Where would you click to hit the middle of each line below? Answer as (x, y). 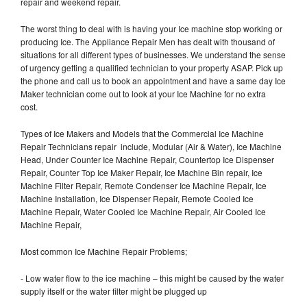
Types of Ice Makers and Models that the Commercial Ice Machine (142, 133)
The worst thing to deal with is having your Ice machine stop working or (151, 28)
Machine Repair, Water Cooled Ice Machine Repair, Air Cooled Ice (143, 211)
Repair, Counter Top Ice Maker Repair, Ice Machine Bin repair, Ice (142, 172)
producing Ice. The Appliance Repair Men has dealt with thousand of (148, 41)
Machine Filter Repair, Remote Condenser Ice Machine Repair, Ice (144, 185)
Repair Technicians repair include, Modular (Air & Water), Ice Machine (151, 146)
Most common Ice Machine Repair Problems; (104, 251)
